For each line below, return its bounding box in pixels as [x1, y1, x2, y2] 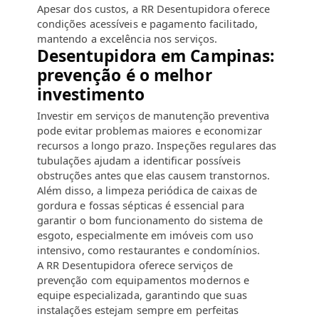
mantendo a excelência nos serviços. [36, 31, 218, 46]
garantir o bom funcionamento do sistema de [36, 213, 263, 228]
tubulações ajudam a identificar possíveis [36, 153, 241, 168]
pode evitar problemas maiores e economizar [36, 123, 262, 138]
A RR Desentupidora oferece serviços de [36, 258, 234, 273]
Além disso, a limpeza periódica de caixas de [36, 183, 258, 198]
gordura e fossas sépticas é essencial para [36, 198, 244, 213]
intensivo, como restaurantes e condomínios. [36, 243, 260, 258]
